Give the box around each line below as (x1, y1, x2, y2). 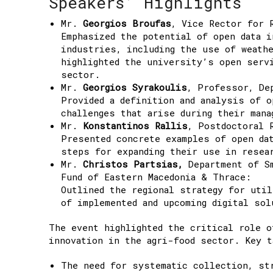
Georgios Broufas (83, 16, 171, 29)
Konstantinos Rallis (83, 119, 188, 132)
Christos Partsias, (83, 157, 183, 170)
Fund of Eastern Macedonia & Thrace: (61, 170, 251, 183)
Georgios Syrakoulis (83, 80, 187, 93)
